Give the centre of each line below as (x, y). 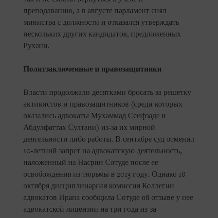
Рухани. (36, 46)
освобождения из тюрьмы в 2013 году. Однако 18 (104, 174)
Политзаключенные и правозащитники (92, 69)
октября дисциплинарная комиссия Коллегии (99, 186)
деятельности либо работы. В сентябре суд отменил (109, 139)
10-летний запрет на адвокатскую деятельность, (103, 151)
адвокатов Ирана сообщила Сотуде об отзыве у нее (108, 198)
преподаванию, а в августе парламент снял (95, 11)
